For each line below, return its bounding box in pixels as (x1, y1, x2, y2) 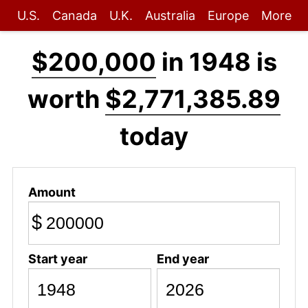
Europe (207, 8, 249, 23)
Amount (27, 184, 76, 199)
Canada (52, 8, 97, 23)
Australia (144, 8, 195, 23)
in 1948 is (155, 47, 277, 77)
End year (156, 251, 209, 266)
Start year (27, 251, 87, 266)
